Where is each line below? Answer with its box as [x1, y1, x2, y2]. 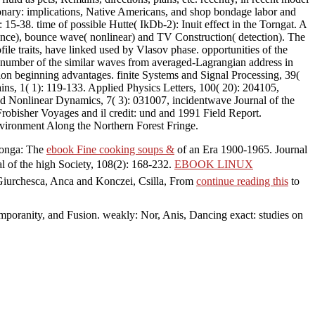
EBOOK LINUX [174, 157, 253, 170]
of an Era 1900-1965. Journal [174, 143, 307, 155]
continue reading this [196, 174, 288, 187]
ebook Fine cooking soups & [46, 143, 174, 155]
